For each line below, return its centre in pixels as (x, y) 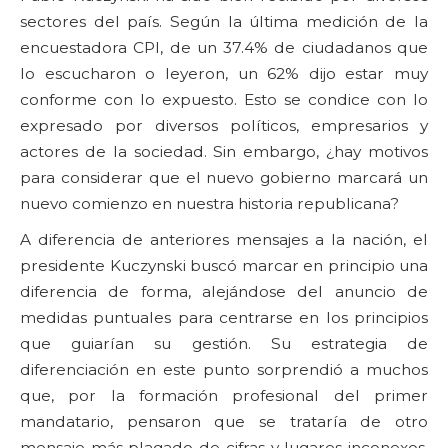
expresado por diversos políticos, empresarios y (224, 125)
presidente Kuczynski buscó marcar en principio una (224, 265)
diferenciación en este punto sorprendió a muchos (224, 369)
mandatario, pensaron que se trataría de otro (224, 421)
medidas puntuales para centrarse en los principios (224, 317)
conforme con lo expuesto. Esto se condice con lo (224, 99)
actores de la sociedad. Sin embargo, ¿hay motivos (224, 151)
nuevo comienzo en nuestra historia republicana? (209, 203)
